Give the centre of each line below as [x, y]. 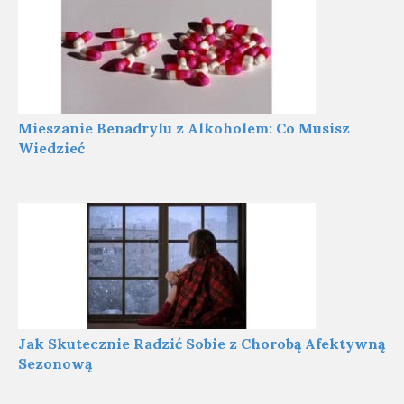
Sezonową [55, 363]
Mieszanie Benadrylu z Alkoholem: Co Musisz [184, 128]
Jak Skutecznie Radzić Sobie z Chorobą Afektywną [202, 344]
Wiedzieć [51, 148]
